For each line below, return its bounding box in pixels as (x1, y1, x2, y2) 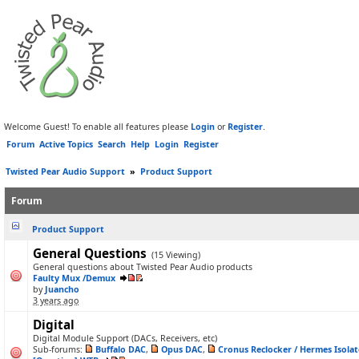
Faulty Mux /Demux (33, 272, 115, 284)
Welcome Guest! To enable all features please (4, 121, 191, 132)
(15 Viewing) (149, 249, 200, 260)
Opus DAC (161, 344, 203, 355)
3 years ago (33, 295, 79, 306)
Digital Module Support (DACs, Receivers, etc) (33, 333, 217, 344)
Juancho (45, 284, 79, 295)
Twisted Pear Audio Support (6, 166, 125, 177)
